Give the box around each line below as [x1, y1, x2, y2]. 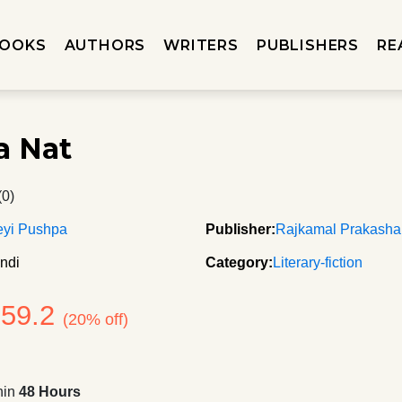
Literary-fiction [273, 255, 363, 270]
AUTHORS [64, 36, 146, 54]
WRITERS [163, 36, 239, 54]
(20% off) [63, 310, 129, 328]
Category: [205, 255, 273, 270]
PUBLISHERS [256, 36, 359, 54]
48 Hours [19, 384, 82, 399]
